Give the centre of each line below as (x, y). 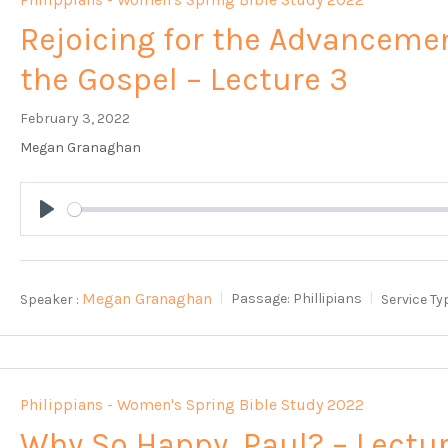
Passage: (261, 299)
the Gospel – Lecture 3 (184, 80)
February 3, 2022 (75, 119)
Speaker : (50, 299)
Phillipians (328, 299)
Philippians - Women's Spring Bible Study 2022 (192, 404)
